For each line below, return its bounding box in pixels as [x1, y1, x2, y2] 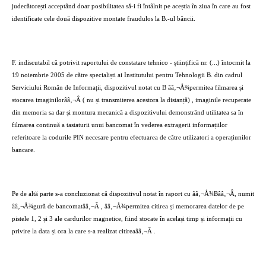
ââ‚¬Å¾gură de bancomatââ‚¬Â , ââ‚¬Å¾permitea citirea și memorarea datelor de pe [12, 203, 244, 210]
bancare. [12, 147, 35, 153]
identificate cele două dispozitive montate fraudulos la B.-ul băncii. [12, 15, 195, 22]
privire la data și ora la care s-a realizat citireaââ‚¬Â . [12, 228, 156, 235]
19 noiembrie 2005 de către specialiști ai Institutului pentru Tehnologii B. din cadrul [12, 72, 242, 78]
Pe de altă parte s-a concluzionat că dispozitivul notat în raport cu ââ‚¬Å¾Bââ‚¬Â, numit [12, 191, 254, 197]
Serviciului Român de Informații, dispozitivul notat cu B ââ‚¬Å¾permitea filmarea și [12, 84, 243, 91]
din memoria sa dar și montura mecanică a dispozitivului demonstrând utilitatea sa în [12, 109, 243, 116]
